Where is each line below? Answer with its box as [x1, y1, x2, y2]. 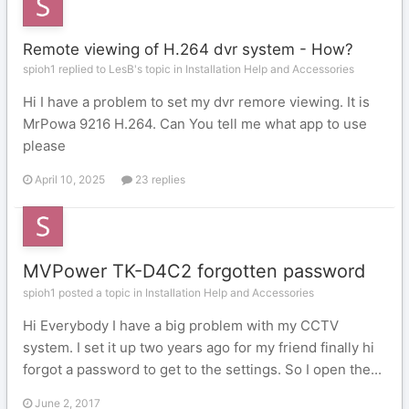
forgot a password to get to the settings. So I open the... [23, 361, 382, 378]
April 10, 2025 [35, 173, 105, 186]
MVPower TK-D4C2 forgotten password [23, 260, 365, 282]
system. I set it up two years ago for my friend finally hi [23, 339, 374, 356]
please [23, 137, 66, 154]
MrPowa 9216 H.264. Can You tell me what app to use [23, 115, 367, 132]
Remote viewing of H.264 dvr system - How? [23, 40, 353, 58]
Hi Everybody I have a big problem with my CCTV [23, 317, 339, 334]
